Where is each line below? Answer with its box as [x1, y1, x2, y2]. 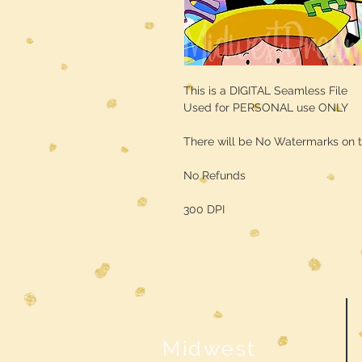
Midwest [162, 336, 256, 360]
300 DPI [183, 203, 225, 216]
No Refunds [183, 169, 246, 182]
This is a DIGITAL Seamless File [183, 84, 347, 97]
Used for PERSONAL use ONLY [183, 101, 348, 114]
